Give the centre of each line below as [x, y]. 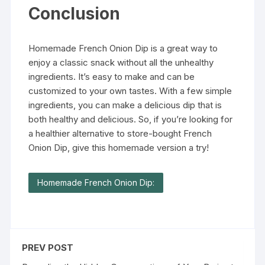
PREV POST [48, 247]
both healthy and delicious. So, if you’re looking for [131, 119]
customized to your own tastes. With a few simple [130, 91]
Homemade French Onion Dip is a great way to [123, 48]
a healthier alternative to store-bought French [120, 133]
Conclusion [75, 13]
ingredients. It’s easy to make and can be [112, 76]
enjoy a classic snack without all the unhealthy [121, 62]
